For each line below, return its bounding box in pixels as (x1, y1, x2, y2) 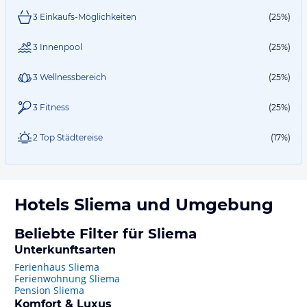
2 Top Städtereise (33, 132, 103, 143)
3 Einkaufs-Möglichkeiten (33, 12, 136, 22)
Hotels (14, 195, 74, 214)
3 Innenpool (33, 42, 82, 52)
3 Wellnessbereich (33, 72, 106, 82)
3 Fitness (33, 102, 69, 112)
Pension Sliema (14, 284, 84, 297)
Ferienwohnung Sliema (14, 272, 120, 285)
